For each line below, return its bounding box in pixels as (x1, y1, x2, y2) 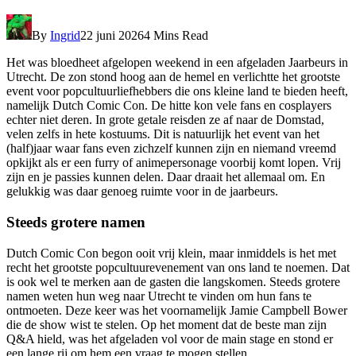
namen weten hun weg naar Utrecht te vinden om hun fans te (6, 288, 311, 303)
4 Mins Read (144, 29, 208, 43)
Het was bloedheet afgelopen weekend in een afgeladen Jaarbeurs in (6, 56, 348, 70)
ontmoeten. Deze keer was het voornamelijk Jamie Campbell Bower (6, 303, 347, 317)
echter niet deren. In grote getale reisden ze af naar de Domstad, (6, 113, 324, 127)
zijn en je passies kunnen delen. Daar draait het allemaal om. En (6, 170, 325, 184)
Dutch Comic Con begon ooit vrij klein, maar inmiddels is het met (6, 246, 336, 260)
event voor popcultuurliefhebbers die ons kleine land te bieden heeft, (6, 84, 348, 99)
